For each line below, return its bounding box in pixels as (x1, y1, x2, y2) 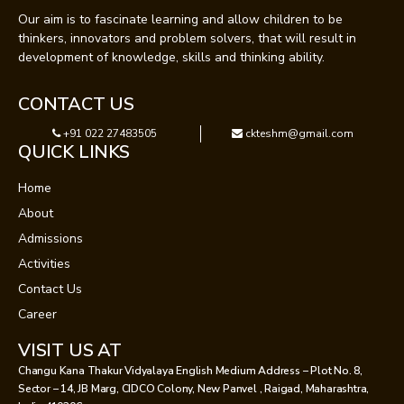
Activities (18, 254, 70, 272)
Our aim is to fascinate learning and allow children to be (18, 10, 343, 28)
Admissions (18, 229, 83, 247)
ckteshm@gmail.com (243, 125, 354, 141)
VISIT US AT (18, 337, 122, 363)
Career (18, 305, 57, 323)
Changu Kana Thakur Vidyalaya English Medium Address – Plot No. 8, (18, 363, 363, 378)
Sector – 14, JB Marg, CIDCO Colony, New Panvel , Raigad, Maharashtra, (18, 381, 370, 396)
